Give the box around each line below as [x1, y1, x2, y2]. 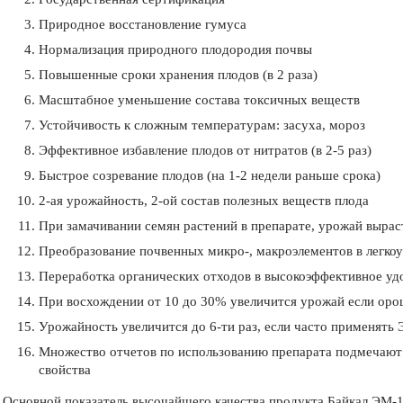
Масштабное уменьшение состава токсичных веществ [39, 92, 360, 107]
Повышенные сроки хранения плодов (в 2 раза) [39, 67, 318, 82]
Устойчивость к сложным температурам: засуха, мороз [39, 117, 365, 132]
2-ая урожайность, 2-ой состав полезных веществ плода [39, 193, 369, 208]
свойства [39, 362, 91, 377]
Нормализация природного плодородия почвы [39, 41, 312, 57]
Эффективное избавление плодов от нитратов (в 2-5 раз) [39, 142, 372, 157]
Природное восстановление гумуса [39, 16, 246, 31]
